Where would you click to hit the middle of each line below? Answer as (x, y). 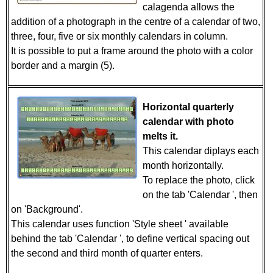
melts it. (160, 136)
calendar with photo (188, 122)
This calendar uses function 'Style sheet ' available (120, 224)
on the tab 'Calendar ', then (200, 195)
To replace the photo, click (199, 180)
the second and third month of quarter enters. (108, 253)
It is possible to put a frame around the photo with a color (132, 51)
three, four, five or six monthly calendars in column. (121, 36)
